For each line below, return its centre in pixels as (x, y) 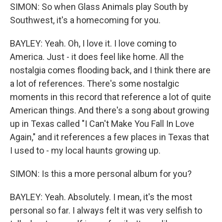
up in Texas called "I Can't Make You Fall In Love (102, 124)
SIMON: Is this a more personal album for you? (101, 174)
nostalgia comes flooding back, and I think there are (110, 70)
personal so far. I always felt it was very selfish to (106, 210)
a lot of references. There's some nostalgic (95, 83)
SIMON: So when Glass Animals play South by (99, 7)
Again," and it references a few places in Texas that (110, 137)
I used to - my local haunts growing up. (85, 150)
